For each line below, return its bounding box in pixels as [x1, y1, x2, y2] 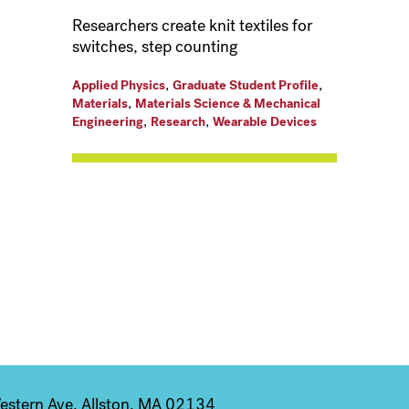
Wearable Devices [212, 113, 317, 131]
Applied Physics [71, 77, 165, 95]
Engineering [71, 113, 143, 131]
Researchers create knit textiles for [71, 15, 312, 37]
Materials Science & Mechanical [134, 95, 320, 113]
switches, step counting [71, 36, 237, 58]
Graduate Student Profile [172, 77, 319, 95]
